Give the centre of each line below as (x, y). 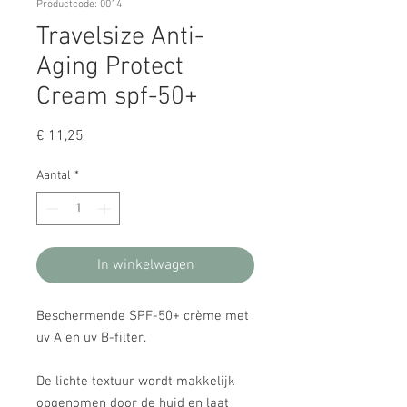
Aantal (54, 176)
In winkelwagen (145, 265)
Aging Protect (110, 67)
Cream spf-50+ (117, 97)
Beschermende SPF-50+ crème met (143, 316)
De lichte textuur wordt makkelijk (136, 382)
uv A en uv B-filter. (91, 338)
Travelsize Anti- (120, 37)
